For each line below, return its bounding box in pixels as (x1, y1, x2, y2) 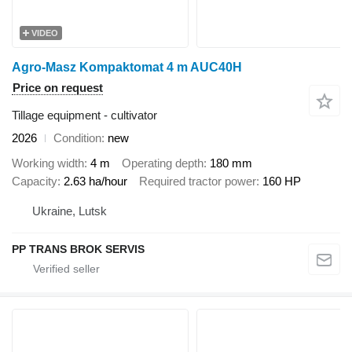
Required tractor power (139, 174, 256, 189)
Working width (12, 156, 84, 170)
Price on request (13, 80, 103, 94)
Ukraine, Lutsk (32, 203, 107, 218)
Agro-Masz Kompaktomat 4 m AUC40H (12, 60, 242, 74)
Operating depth (122, 156, 203, 170)
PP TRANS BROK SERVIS (12, 242, 145, 255)
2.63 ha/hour (64, 174, 127, 189)
